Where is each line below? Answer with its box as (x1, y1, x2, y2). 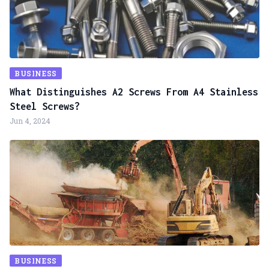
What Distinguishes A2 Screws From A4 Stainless (10, 86, 258, 97)
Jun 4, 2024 (10, 116, 50, 125)
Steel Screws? (10, 101, 80, 112)
